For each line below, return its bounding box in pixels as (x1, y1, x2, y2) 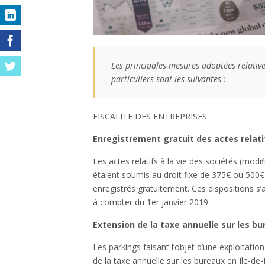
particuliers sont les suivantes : (111, 73, 226, 85)
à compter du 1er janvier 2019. (93, 196, 210, 208)
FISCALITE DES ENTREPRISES (93, 110, 207, 122)
